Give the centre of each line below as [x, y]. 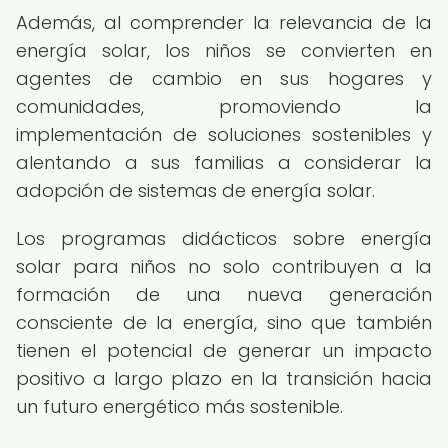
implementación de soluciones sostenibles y [224, 134]
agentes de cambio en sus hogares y [224, 78]
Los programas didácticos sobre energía [224, 238]
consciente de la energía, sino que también [224, 322]
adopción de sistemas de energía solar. [195, 190]
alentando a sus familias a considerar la [224, 162]
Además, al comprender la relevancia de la [224, 22]
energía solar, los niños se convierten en [224, 50]
